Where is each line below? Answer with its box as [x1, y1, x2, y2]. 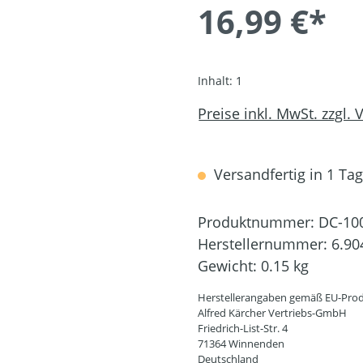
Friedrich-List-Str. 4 [198, 321, 288, 336]
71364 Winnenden [198, 336, 284, 352]
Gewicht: [198, 256, 261, 276]
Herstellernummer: [198, 234, 331, 254]
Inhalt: [198, 73, 236, 89]
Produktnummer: [198, 212, 318, 233]
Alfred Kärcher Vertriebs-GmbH [198, 305, 347, 321]
